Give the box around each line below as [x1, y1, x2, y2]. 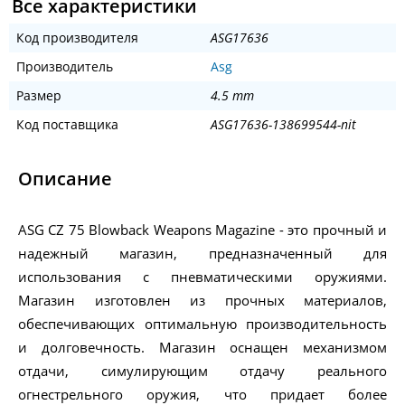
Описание [18, 166, 112, 192]
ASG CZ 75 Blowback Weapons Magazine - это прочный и [18, 221, 387, 240]
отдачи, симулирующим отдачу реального [18, 362, 387, 381]
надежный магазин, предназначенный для [18, 244, 387, 263]
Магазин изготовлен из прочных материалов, [18, 291, 387, 310]
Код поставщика [16, 116, 118, 134]
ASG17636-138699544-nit [210, 116, 356, 134]
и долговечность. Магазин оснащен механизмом [18, 338, 387, 357]
